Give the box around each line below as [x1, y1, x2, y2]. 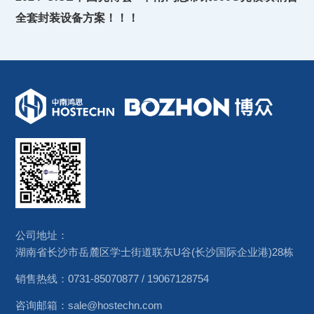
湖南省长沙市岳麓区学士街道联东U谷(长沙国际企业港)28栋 [15, 246, 294, 258]
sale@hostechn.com [68, 299, 163, 311]
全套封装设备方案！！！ [15, 11, 139, 24]
